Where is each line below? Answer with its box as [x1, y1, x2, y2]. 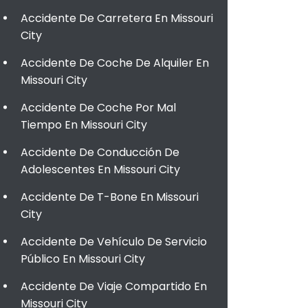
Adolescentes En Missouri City [21, 162, 180, 177]
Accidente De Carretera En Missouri [21, 10, 213, 26]
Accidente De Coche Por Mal [21, 100, 176, 115]
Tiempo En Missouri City [21, 117, 147, 133]
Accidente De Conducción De [21, 144, 179, 160]
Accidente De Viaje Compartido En [21, 278, 207, 294]
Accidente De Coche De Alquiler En [21, 55, 209, 71]
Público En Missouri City [21, 251, 145, 267]
